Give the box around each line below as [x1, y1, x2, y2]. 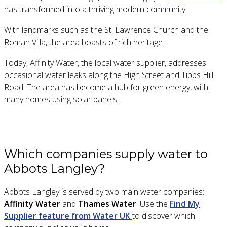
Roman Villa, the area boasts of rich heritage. [4, 36, 164, 48]
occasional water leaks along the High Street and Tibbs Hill [4, 69, 213, 81]
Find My [170, 198, 200, 210]
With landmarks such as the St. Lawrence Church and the [4, 24, 208, 35]
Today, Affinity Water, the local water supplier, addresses [4, 57, 206, 68]
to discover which [132, 210, 195, 222]
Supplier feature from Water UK [4, 210, 130, 222]
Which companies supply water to [4, 146, 208, 161]
